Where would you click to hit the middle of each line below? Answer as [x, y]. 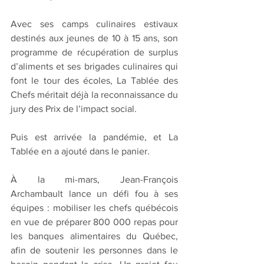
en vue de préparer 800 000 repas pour [94, 222]
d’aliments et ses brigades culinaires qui [94, 66]
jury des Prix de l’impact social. [74, 108]
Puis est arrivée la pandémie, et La [94, 137]
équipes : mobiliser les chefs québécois [94, 207]
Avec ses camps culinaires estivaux [94, 24]
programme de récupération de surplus [94, 52]
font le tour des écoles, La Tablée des [94, 80]
